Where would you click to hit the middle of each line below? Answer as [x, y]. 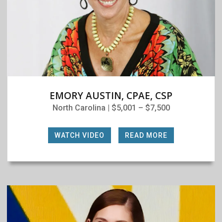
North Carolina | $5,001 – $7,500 [111, 108]
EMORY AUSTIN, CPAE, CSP [111, 95]
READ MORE [146, 135]
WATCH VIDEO [80, 135]
